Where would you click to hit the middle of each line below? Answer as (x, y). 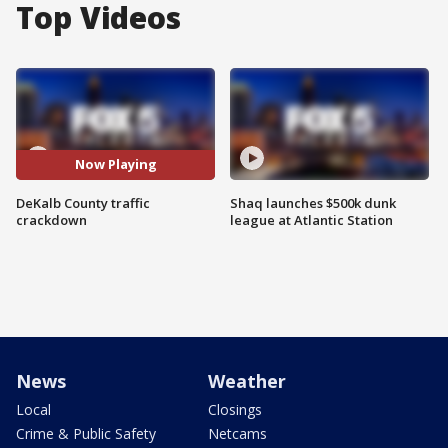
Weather (247, 380)
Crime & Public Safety (86, 433)
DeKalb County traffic (83, 202)
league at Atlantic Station (311, 219)
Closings (235, 409)
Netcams (237, 433)
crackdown (51, 219)
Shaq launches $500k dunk (313, 202)
